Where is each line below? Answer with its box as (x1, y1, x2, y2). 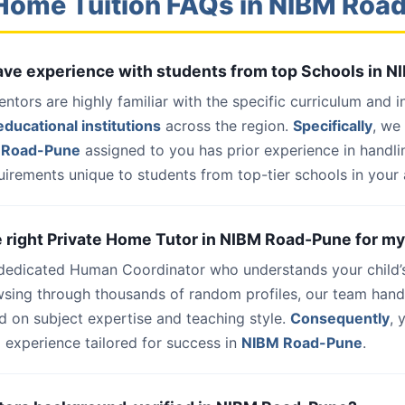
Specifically (293, 117, 372, 135)
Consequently (290, 309, 390, 327)
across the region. (161, 117, 293, 135)
